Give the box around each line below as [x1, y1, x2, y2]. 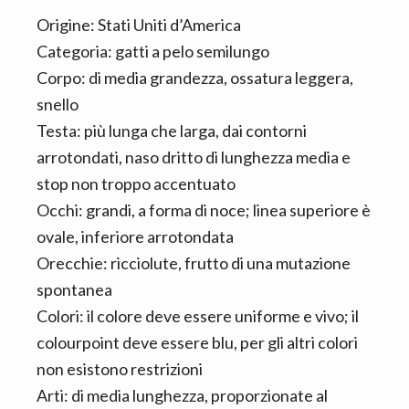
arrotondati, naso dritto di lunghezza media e [37, 147, 351, 168]
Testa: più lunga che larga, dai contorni [37, 121, 307, 142]
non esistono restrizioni [37, 359, 203, 380]
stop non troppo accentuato [37, 173, 236, 194]
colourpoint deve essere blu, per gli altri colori [37, 332, 358, 353]
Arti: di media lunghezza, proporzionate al [37, 385, 328, 406]
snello [37, 94, 79, 115]
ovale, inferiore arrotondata [37, 226, 234, 247]
